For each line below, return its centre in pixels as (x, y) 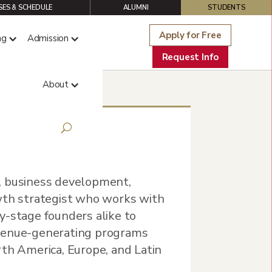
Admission (48, 38)
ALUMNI (136, 8)
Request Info (190, 57)
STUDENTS (226, 8)
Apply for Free (190, 35)
